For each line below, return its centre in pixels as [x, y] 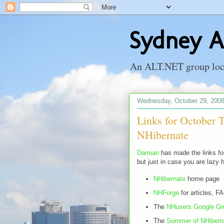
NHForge [166, 193]
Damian [148, 153]
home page [202, 179]
